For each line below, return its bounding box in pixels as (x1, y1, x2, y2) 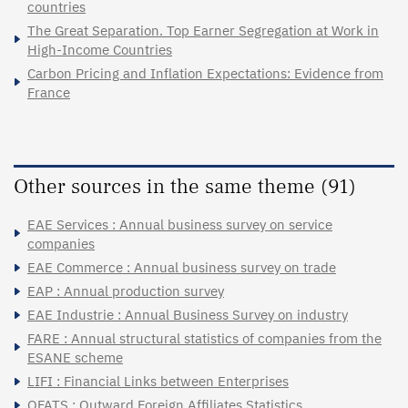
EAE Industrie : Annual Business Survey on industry (27, 305, 348, 323)
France (27, 83, 70, 101)
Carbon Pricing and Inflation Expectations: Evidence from (27, 64, 383, 82)
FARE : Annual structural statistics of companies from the (27, 329, 382, 347)
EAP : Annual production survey (27, 281, 224, 300)
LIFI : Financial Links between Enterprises (27, 372, 289, 390)
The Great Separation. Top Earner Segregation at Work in (27, 21, 379, 39)
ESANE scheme (27, 348, 123, 366)
